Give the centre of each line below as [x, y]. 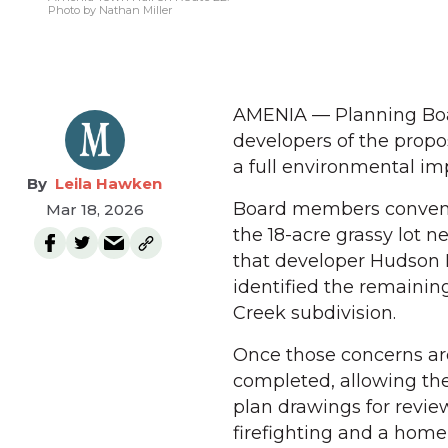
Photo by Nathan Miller [110, 10]
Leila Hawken [108, 183]
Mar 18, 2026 [94, 209]
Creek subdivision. [314, 313]
